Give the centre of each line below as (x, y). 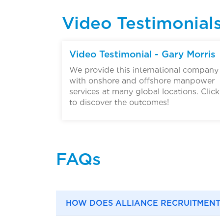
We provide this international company (144, 70)
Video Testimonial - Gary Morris (142, 55)
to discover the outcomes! (119, 103)
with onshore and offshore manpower (142, 81)
